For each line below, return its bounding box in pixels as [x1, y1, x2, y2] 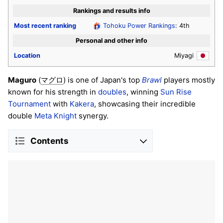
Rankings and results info [73, 6, 150, 14]
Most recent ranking [14, 21, 76, 29]
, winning [126, 87, 160, 97]
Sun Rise [160, 87, 192, 97]
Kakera [70, 99, 94, 109]
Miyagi [174, 51, 197, 59]
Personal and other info [76, 36, 147, 44]
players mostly [162, 75, 215, 85]
